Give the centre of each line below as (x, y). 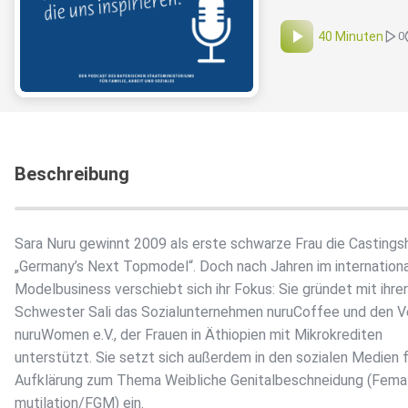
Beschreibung (72, 174)
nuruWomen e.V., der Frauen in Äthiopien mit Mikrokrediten (199, 335)
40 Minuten (351, 37)
